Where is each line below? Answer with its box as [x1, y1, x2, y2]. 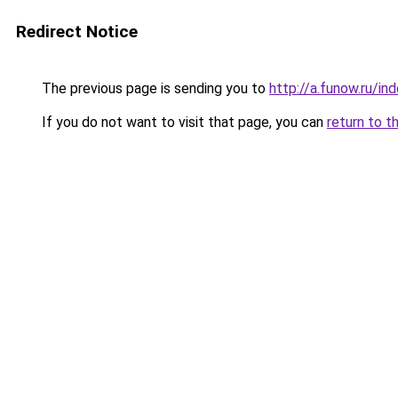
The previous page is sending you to [38, 80, 269, 97]
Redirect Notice [16, 21, 138, 42]
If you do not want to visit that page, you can [38, 114, 327, 131]
